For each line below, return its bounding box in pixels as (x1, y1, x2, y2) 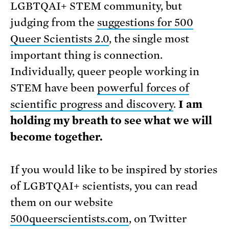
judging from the (10, 16, 97, 29)
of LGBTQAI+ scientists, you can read (10, 179, 198, 192)
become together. (10, 130, 108, 143)
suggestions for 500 (97, 16, 194, 29)
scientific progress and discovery (10, 98, 174, 110)
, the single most (108, 32, 190, 45)
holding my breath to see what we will (10, 114, 213, 127)
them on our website (10, 196, 113, 209)
